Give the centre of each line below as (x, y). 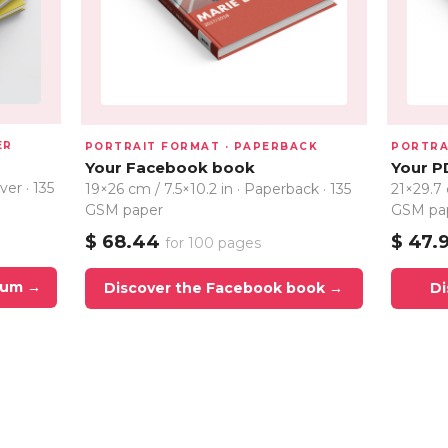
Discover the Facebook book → (224, 288)
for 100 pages (212, 243)
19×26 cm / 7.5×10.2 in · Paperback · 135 (217, 189)
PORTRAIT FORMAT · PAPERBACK (201, 147)
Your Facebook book (169, 168)
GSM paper (123, 210)
